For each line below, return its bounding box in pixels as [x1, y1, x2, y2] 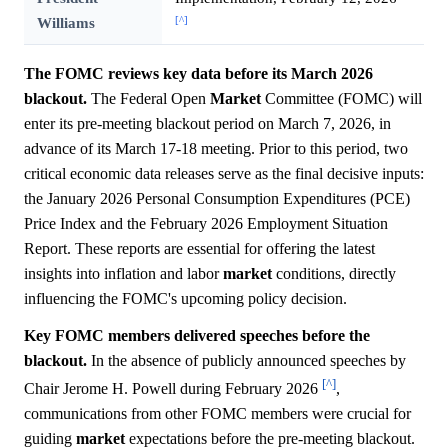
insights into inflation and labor [24, 265, 223, 283]
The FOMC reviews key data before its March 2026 [24, 65, 373, 83]
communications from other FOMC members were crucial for [24, 405, 411, 423]
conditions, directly [272, 265, 396, 283]
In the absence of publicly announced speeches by [87, 352, 406, 370]
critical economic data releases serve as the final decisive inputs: [24, 165, 424, 183]
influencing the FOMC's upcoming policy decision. [24, 290, 347, 308]
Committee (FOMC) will [261, 90, 422, 108]
